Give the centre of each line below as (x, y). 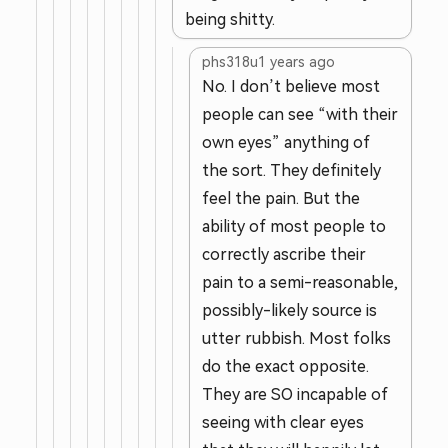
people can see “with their (300, 114)
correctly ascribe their (284, 254)
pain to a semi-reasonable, (300, 282)
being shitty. (230, 19)
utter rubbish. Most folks (296, 338)
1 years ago (296, 62)
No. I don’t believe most (291, 86)
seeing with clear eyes (283, 422)
